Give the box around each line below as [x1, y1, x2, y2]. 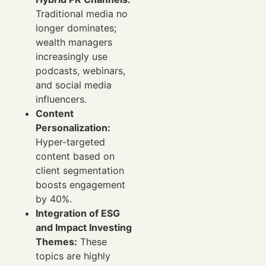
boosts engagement [36, 179, 125, 191]
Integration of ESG [36, 207, 120, 220]
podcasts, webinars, [36, 65, 125, 77]
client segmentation [36, 164, 124, 177]
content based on [36, 150, 115, 163]
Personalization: [36, 122, 110, 134]
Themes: [36, 236, 77, 248]
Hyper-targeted [36, 136, 105, 148]
